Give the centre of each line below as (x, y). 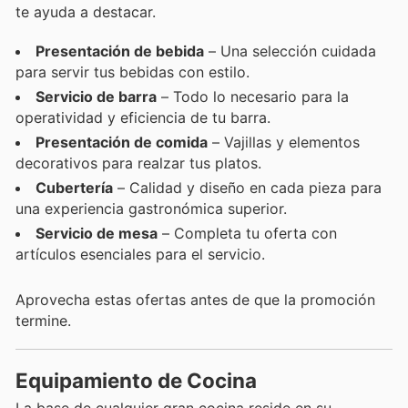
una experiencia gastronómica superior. (151, 208)
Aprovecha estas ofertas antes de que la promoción (195, 299)
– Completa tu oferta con (247, 233)
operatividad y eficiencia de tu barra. (143, 117)
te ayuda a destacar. (86, 12)
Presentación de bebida (120, 51)
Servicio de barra (96, 96)
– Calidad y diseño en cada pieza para (247, 187)
